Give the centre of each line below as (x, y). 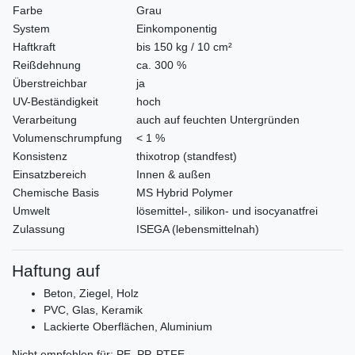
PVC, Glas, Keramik (93, 310)
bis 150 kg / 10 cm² (178, 47)
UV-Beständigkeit (55, 102)
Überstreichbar (50, 84)
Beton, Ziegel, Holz (91, 294)
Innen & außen (167, 175)
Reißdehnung (47, 65)
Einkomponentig (170, 29)
